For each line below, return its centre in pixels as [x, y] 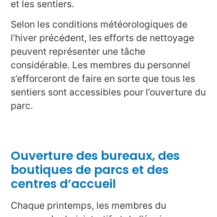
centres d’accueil [63, 184]
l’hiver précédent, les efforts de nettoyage [103, 38]
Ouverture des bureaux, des [95, 156]
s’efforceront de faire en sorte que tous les [103, 79]
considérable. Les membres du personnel [101, 65]
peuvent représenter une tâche [78, 52]
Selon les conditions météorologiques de [99, 24]
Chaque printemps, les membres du [89, 206]
